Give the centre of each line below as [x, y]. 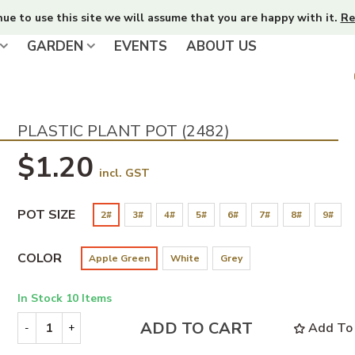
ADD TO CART [196, 328]
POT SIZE [46, 215]
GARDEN [55, 46]
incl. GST [124, 173]
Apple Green [119, 258]
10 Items [88, 298]
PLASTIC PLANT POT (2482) [123, 131]
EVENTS [141, 46]
